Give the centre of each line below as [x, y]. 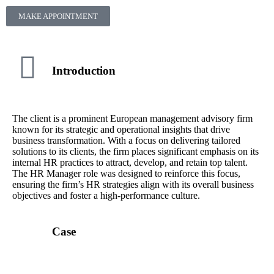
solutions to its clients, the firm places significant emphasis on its [135, 152]
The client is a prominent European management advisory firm [132, 119]
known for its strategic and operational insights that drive [121, 130]
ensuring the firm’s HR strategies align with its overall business [133, 185]
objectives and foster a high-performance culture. [106, 196]
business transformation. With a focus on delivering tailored [126, 141]
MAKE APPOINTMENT [58, 16]
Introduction [83, 70]
